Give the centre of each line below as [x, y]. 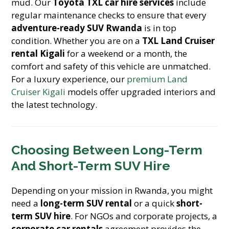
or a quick [154, 203]
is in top [159, 28]
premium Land [157, 79]
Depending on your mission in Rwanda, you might [112, 190]
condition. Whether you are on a [77, 41]
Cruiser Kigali [39, 92]
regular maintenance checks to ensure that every [109, 15]
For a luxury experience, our [69, 79]
